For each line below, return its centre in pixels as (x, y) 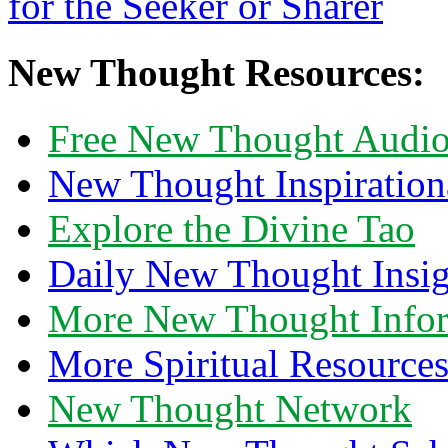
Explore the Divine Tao (231, 228)
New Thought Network (230, 408)
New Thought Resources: (216, 72)
